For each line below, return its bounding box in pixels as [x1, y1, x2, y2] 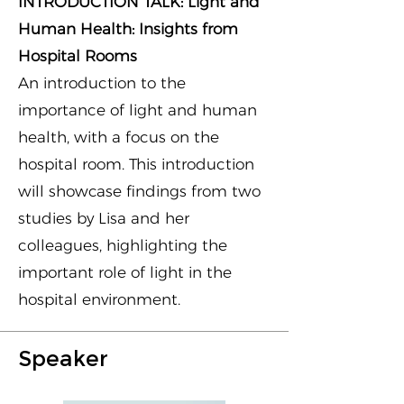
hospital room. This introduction [18, 155, 254, 173]
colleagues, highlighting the [18, 236, 227, 254]
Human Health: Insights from [18, 20, 238, 38]
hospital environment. [18, 290, 185, 308]
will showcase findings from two [18, 182, 261, 200]
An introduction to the [18, 74, 186, 92]
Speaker [18, 345, 108, 372]
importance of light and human [18, 101, 257, 119]
